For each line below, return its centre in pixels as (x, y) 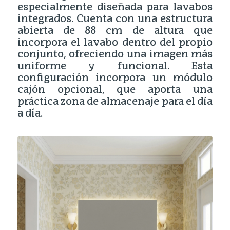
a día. (30, 114)
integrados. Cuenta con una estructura (115, 20)
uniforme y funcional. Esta (115, 67)
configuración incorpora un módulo (115, 79)
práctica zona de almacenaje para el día (115, 102)
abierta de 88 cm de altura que (115, 32)
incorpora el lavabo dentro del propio (115, 43)
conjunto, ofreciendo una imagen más (115, 55)
